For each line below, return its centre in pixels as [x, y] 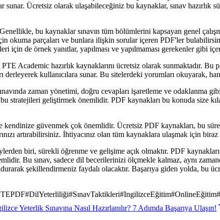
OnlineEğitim [196, 194]
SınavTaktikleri [96, 194]
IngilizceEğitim [147, 194]
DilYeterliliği [49, 194]
